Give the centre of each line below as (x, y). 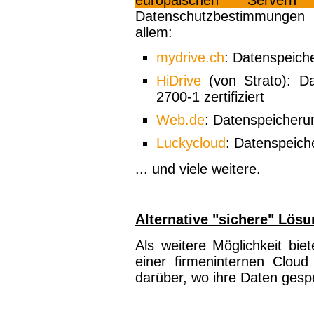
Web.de (180, 120)
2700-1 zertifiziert (210, 97)
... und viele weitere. (198, 169)
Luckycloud (191, 143)
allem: (154, 32)
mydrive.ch (190, 58)
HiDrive (179, 81)
